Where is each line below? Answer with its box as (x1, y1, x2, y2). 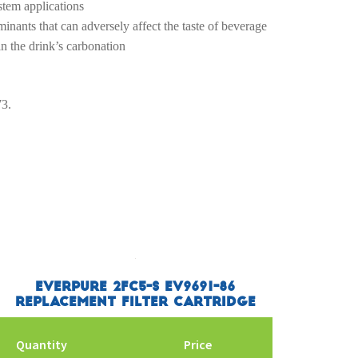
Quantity (15, 336, 67, 352)
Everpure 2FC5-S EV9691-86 (35, 280, 236, 294)
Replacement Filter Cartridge (14, 296, 256, 309)
